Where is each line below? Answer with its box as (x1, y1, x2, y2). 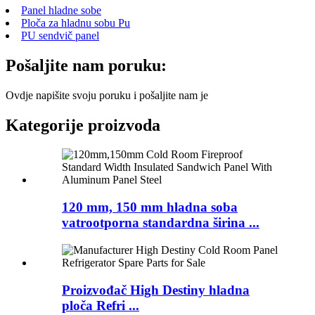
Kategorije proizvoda (6, 115, 160, 134)
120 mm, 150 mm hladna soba (62, 200, 238, 215)
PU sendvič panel (21, 29, 99, 41)
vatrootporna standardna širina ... (62, 215, 259, 231)
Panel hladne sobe (21, 4, 101, 16)
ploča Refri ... (62, 297, 139, 313)
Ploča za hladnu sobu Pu (21, 16, 130, 29)
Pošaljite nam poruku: (6, 56, 167, 75)
